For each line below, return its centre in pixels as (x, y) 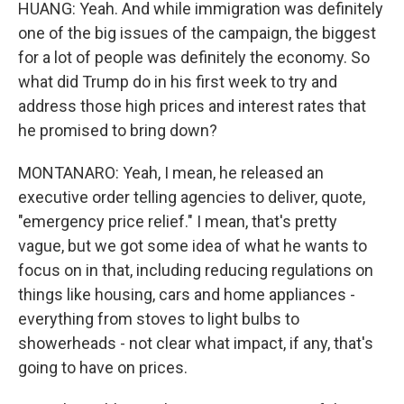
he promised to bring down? (118, 130)
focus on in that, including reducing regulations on (196, 270)
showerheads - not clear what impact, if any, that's (196, 343)
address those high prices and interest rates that (192, 106)
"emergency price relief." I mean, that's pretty (178, 221)
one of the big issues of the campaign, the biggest (197, 33)
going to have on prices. (103, 367)
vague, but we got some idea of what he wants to (193, 246)
